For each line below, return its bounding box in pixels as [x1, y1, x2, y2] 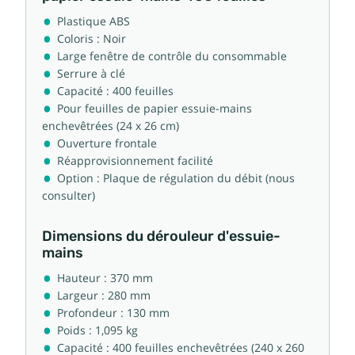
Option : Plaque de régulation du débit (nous [57, 171, 295, 185]
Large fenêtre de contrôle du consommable [57, 49, 287, 63]
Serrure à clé [57, 67, 125, 80]
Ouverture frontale [57, 136, 157, 150]
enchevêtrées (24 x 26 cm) [42, 119, 179, 132]
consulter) [42, 189, 95, 202]
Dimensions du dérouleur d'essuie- [42, 227, 281, 244]
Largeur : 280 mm [57, 288, 151, 302]
